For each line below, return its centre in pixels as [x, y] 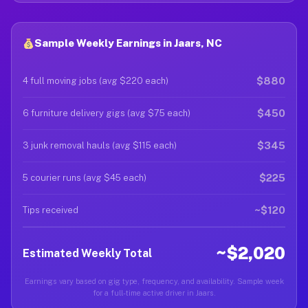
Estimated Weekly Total [87, 253]
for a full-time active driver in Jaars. [154, 293]
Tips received [51, 210]
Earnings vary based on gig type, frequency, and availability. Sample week [154, 281]
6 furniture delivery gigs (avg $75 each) [107, 113]
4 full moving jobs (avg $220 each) [96, 81]
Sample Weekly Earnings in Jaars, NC [129, 43]
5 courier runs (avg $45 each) [85, 178]
